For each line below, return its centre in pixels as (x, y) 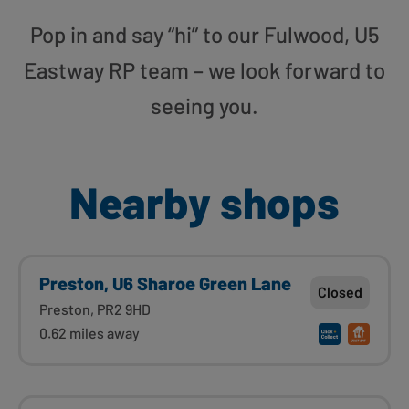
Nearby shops (204, 201)
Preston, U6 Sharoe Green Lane (165, 283)
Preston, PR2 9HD (95, 309)
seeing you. (204, 105)
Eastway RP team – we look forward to (204, 69)
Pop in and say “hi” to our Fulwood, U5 (204, 34)
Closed (340, 291)
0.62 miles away (89, 332)
